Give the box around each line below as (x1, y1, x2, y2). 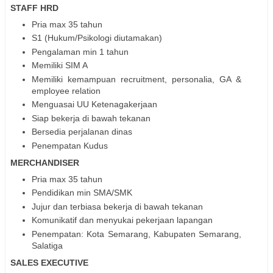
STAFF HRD (10, 2, 58, 13)
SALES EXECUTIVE (10, 257, 88, 268)
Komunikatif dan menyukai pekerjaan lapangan (32, 215, 213, 225)
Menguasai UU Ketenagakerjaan (32, 99, 157, 110)
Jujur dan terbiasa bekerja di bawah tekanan (32, 201, 203, 211)
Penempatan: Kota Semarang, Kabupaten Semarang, (32, 229, 241, 239)
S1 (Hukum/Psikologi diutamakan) (32, 33, 162, 43)
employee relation (32, 85, 101, 96)
